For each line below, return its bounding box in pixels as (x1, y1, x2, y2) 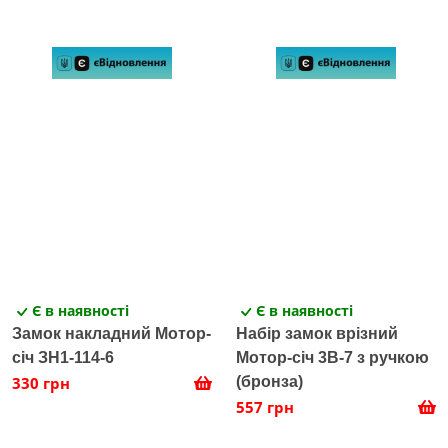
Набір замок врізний (236, 325, 398, 343)
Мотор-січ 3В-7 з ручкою (236, 349, 429, 367)
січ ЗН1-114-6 (12, 349, 114, 367)
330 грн (12, 373, 70, 394)
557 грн (236, 397, 294, 418)
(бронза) (236, 373, 303, 391)
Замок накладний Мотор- (12, 325, 211, 343)
